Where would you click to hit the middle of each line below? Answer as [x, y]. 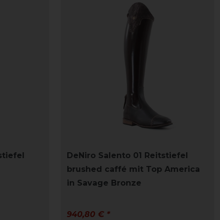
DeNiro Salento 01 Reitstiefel [127, 156]
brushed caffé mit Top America [133, 169]
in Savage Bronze [104, 183]
